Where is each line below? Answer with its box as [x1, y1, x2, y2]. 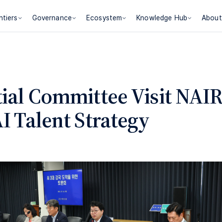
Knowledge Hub [136, 14, 188, 22]
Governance [32, 14, 72, 22]
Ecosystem [86, 14, 122, 22]
